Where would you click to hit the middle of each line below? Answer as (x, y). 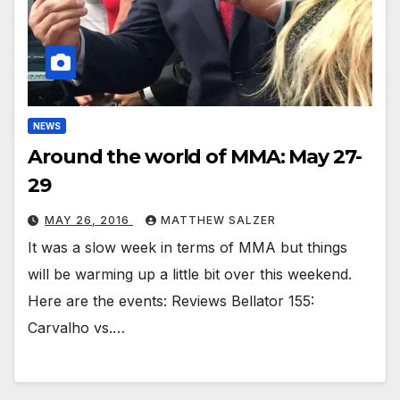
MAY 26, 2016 (89, 221)
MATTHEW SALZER (218, 221)
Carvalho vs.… (76, 328)
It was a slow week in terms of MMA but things (187, 248)
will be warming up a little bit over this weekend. (190, 275)
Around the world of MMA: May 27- (195, 157)
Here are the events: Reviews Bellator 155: (171, 301)
